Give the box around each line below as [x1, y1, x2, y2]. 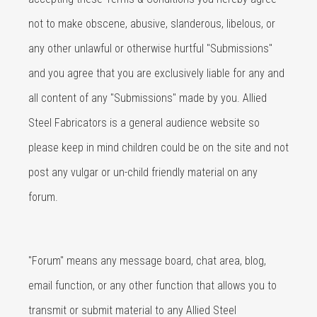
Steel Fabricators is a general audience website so [28, 116, 260, 129]
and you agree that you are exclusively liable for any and [28, 67, 284, 80]
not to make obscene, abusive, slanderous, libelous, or [28, 17, 275, 30]
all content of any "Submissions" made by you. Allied [28, 91, 267, 105]
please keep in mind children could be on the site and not [28, 141, 289, 154]
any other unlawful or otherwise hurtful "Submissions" [28, 42, 272, 55]
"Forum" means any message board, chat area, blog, [28, 254, 266, 267]
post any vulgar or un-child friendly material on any [28, 166, 258, 179]
